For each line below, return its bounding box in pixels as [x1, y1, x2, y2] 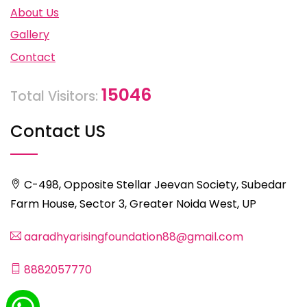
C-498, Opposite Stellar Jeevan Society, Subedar [21, 176, 286, 193]
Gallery [10, 27, 49, 43]
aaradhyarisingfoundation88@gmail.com [21, 228, 243, 245]
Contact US [10, 119, 106, 143]
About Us [10, 4, 59, 21]
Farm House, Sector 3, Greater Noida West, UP [10, 195, 256, 212]
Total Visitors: [10, 86, 101, 106]
